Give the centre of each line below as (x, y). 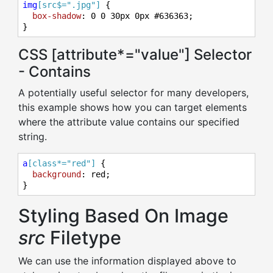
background (57, 174)
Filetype (86, 238)
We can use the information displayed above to (127, 261)
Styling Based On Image (123, 216)
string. (33, 136)
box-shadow (57, 16)
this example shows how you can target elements (133, 107)
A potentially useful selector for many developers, (133, 93)
